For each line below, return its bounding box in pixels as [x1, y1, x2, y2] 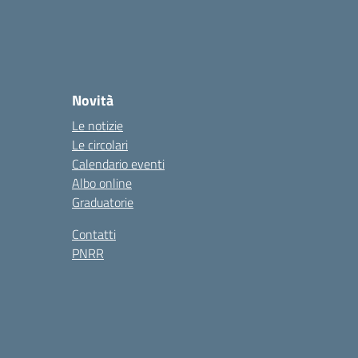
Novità [72, 89, 113, 111]
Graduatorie [72, 193, 133, 212]
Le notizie [72, 116, 123, 135]
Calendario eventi [72, 154, 165, 173]
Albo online [72, 173, 132, 193]
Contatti [72, 225, 116, 244]
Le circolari [72, 135, 128, 154]
